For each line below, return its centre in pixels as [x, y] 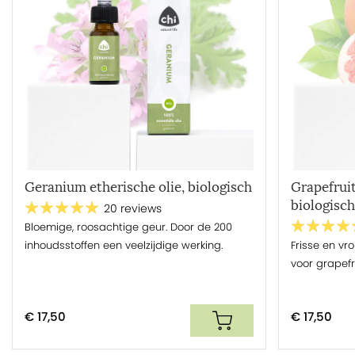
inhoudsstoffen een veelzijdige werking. [124, 245]
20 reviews [133, 209]
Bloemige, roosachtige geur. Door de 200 [128, 227]
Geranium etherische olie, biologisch [138, 187]
